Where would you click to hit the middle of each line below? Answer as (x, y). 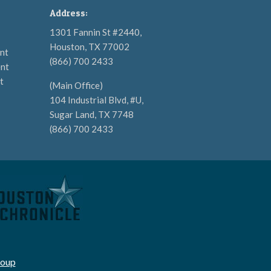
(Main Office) (76, 85)
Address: (69, 13)
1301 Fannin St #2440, (96, 32)
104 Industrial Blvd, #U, (96, 100)
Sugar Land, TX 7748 (92, 114)
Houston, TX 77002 (90, 47)
